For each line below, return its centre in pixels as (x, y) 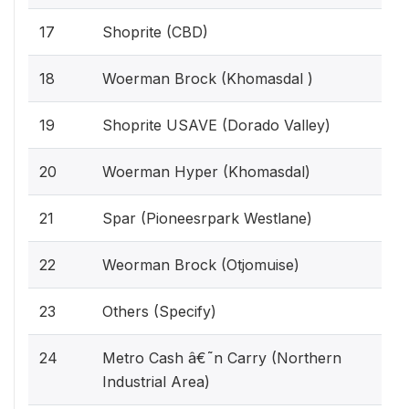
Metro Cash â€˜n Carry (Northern (222, 357)
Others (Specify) (159, 311)
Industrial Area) (156, 381)
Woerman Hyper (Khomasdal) (206, 171)
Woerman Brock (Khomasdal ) (208, 78)
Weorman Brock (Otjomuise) (201, 264)
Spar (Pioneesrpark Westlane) (207, 218)
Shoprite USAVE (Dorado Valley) (216, 125)
